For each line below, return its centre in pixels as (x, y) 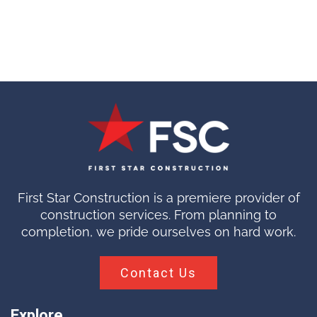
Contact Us (158, 273)
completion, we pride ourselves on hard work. (158, 232)
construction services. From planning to (158, 215)
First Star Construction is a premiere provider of (158, 198)
